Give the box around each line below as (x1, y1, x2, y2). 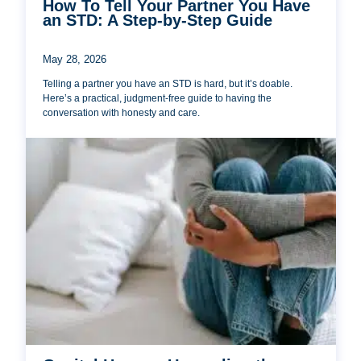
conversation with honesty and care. (43, 106, 201, 118)
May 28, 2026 (43, 52, 107, 65)
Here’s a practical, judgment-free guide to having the (43, 92, 272, 104)
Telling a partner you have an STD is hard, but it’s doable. (43, 77, 293, 89)
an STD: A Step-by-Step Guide (43, 10, 273, 29)
